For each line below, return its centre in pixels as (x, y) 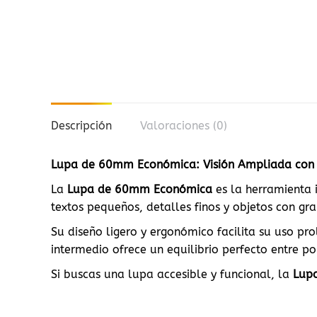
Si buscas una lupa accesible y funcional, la (172, 275)
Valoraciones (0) (184, 126)
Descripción (81, 126)
